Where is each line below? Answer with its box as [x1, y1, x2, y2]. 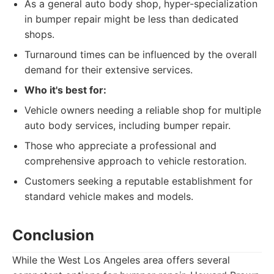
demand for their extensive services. [24, 64, 193, 76]
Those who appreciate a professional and [24, 139, 217, 152]
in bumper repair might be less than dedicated [24, 13, 239, 25]
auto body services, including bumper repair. [24, 119, 231, 131]
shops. [24, 28, 54, 40]
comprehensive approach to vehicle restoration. [24, 155, 246, 167]
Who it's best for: [24, 84, 106, 96]
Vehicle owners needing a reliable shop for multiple [24, 104, 261, 116]
